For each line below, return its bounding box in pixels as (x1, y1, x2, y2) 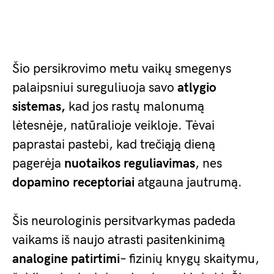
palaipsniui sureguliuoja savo (12, 80, 177, 95)
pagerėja (12, 156, 64, 171)
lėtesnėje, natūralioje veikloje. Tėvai (12, 118, 215, 133)
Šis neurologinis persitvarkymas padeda (12, 213, 235, 229)
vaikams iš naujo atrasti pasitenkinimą (12, 232, 225, 248)
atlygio (177, 80, 217, 95)
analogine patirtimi (12, 251, 120, 267)
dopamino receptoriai (12, 175, 135, 190)
